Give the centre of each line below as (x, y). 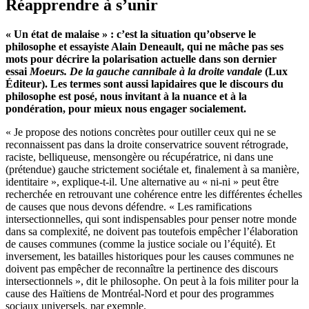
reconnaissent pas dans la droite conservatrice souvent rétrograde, (147, 144)
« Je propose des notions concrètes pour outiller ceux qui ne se (141, 132)
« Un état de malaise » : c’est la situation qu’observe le (131, 34)
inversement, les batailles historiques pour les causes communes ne (150, 256)
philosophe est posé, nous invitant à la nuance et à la (126, 96)
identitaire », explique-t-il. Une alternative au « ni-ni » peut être (142, 181)
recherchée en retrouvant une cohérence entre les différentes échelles (154, 194)
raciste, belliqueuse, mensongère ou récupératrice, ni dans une (139, 157)
